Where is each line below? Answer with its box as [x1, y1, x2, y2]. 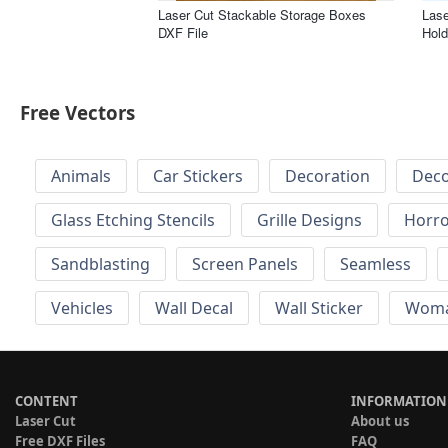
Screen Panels [192, 253, 298, 276]
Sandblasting [51, 253, 150, 276]
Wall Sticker [275, 297, 363, 320]
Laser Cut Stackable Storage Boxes [158, 4, 366, 24]
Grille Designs [257, 209, 362, 232]
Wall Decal [155, 297, 233, 320]
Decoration [285, 165, 370, 188]
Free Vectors [20, 100, 135, 126]
